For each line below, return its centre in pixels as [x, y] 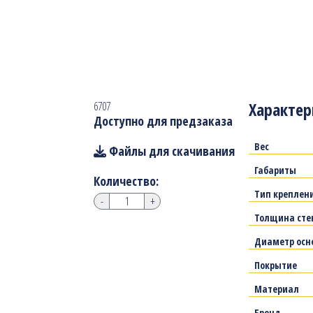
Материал [277, 289]
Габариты [276, 170]
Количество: [126, 181]
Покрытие [276, 265]
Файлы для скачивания [171, 151]
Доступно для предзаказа [163, 121]
